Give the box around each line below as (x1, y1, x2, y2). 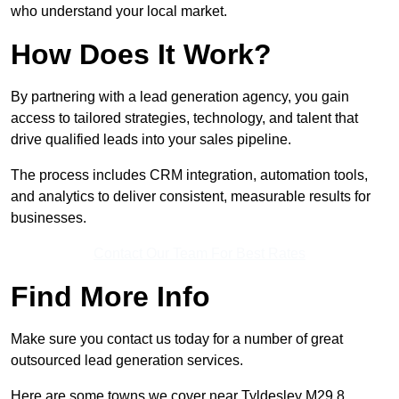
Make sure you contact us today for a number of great (11, 331, 343, 347)
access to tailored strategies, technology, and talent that (11, 110, 358, 126)
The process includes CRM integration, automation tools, (11, 167, 368, 183)
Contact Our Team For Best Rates (94, 246, 305, 262)
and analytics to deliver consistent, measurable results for (11, 189, 370, 205)
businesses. (11, 210, 86, 226)
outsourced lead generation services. (11, 353, 243, 369)
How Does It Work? (11, 38, 272, 71)
